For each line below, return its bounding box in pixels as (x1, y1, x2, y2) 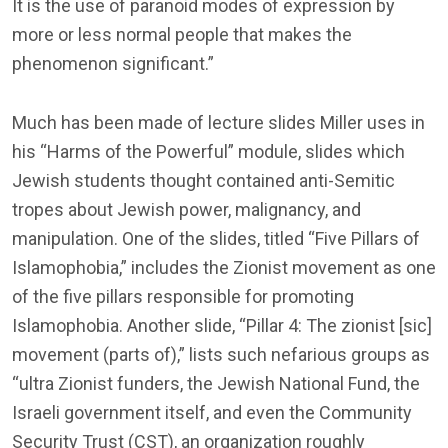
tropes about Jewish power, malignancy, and (12, 198, 361, 220)
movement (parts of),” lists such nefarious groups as (12, 343, 430, 365)
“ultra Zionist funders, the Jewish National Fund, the (12, 372, 420, 394)
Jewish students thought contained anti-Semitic (12, 169, 395, 191)
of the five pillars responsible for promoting (12, 285, 354, 307)
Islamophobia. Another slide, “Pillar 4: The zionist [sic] (12, 314, 432, 336)
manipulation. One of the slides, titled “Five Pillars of (12, 227, 420, 249)
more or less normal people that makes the (12, 23, 352, 45)
